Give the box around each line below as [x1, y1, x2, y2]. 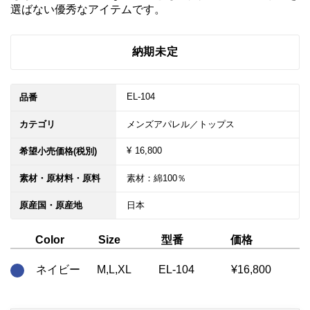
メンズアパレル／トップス [127, 118, 235, 129]
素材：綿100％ [127, 172, 186, 183]
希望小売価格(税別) [19, 145, 97, 156]
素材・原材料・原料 [19, 172, 100, 183]
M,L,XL [97, 264, 132, 276]
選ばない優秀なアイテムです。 [10, 3, 165, 15]
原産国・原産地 [19, 199, 82, 210]
